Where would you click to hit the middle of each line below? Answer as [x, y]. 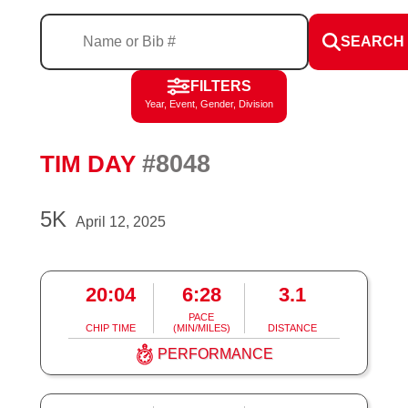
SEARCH [372, 41]
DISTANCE [293, 327]
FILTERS [220, 86]
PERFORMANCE [215, 353]
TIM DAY [91, 164]
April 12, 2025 [120, 222]
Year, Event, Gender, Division [209, 103]
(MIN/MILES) [201, 327]
